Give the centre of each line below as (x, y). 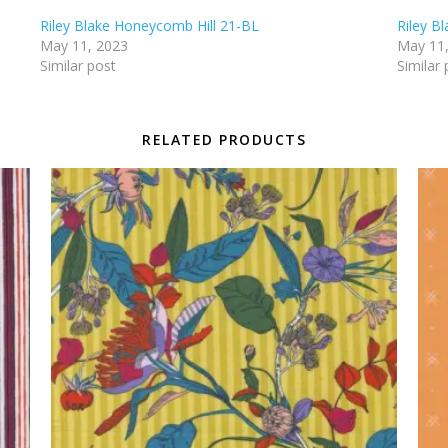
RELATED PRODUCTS (224, 140)
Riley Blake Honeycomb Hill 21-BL (150, 26)
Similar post (78, 66)
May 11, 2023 (84, 46)
